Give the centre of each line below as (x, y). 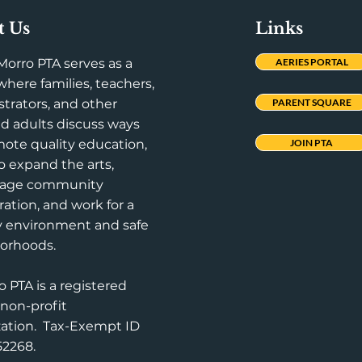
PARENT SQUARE (311, 102)
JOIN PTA (312, 143)
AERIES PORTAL (311, 62)
